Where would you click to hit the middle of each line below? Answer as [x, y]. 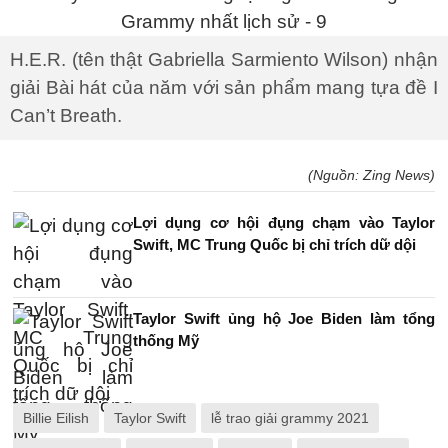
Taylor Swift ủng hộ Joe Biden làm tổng [284, 318]
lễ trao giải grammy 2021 [290, 418]
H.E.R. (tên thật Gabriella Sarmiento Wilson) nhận [224, 59]
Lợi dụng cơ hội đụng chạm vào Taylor [284, 222]
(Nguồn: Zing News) [371, 175]
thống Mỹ [166, 340]
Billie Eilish [56, 418]
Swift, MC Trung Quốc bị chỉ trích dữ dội [274, 244]
